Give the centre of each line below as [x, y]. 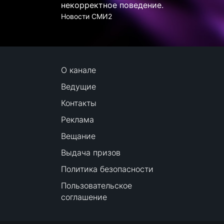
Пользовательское [96, 185]
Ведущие [78, 86]
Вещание [78, 136]
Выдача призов [91, 152]
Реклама [77, 119]
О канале [78, 70]
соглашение [84, 197]
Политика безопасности [107, 169]
